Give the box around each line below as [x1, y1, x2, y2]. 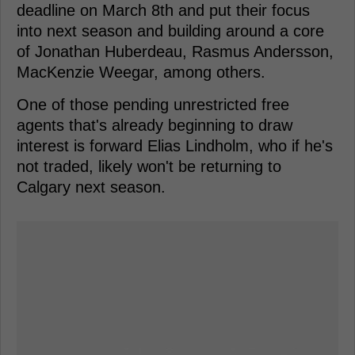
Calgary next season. [17, 178, 166, 197]
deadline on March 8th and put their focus [17, 2, 310, 20]
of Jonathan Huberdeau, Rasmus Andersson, [17, 43, 334, 61]
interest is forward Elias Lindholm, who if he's [17, 137, 333, 155]
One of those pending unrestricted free [17, 96, 289, 114]
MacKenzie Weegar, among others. [17, 63, 265, 82]
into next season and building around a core [17, 22, 324, 40]
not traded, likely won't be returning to [17, 158, 281, 176]
